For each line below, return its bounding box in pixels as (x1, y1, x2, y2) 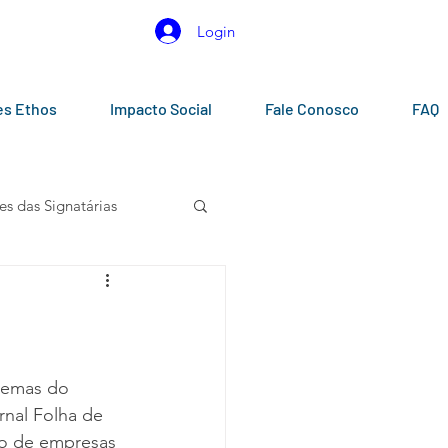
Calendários (58, 275, 138, 295)
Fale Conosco (264, 99, 359, 118)
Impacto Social (109, 99, 212, 118)
